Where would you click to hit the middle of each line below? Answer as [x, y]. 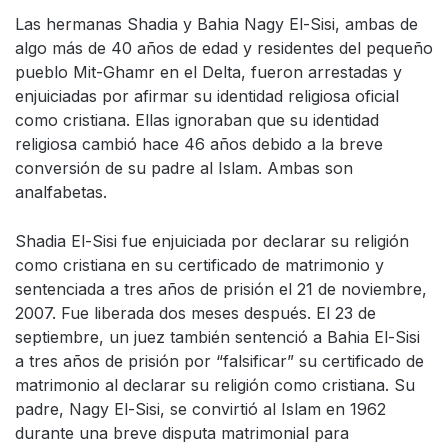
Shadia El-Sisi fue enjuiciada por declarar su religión [212, 241]
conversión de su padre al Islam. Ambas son [184, 168]
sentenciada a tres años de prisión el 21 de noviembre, [221, 289]
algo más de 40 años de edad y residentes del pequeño [224, 48]
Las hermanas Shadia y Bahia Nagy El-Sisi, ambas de [216, 24]
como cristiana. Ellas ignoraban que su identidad [197, 120]
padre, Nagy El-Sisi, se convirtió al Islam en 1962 [200, 409]
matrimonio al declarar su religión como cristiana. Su [215, 385]
